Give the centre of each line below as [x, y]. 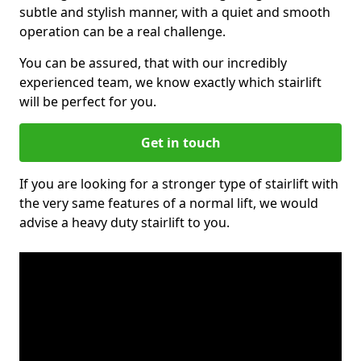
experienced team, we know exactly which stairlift [170, 82]
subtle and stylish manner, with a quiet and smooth [175, 12]
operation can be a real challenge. [122, 31]
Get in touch [180, 143]
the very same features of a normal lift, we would [169, 203]
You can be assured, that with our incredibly [153, 63]
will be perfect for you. [88, 102]
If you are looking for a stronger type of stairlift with [179, 184]
